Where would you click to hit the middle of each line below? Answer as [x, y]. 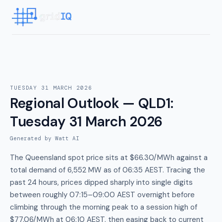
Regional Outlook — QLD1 [90, 103]
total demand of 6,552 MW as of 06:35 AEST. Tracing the [108, 170]
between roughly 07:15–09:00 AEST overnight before [102, 195]
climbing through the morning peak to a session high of [104, 207]
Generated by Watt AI [45, 138]
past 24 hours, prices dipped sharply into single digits [101, 182]
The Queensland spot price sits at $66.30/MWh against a [109, 158]
